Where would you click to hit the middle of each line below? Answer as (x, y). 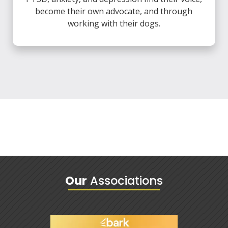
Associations (125, 181)
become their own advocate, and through (114, 11)
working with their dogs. (114, 24)
